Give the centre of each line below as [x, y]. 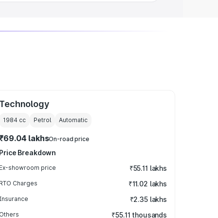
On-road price [69, 139]
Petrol [43, 120]
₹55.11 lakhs [148, 168]
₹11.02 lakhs [147, 184]
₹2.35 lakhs [148, 199]
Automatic [73, 120]
